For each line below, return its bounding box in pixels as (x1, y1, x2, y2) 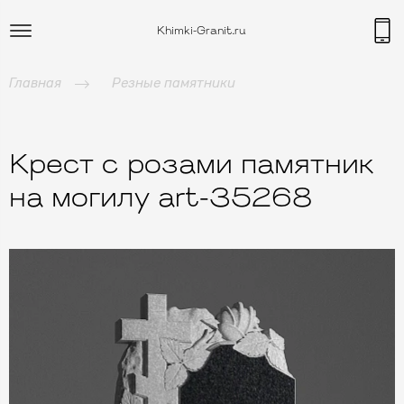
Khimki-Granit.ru (156, 26, 246, 37)
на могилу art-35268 (9, 185, 312, 214)
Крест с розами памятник (9, 151, 374, 180)
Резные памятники (112, 74, 235, 91)
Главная (9, 74, 61, 91)
